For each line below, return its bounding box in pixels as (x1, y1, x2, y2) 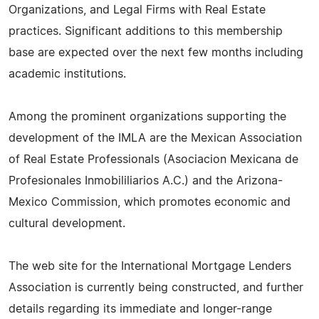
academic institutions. (9, 68, 126, 80)
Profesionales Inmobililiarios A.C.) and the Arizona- (9, 174, 283, 187)
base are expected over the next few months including (9, 46, 303, 58)
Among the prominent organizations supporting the (9, 110, 286, 122)
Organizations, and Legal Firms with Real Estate (9, 4, 266, 16)
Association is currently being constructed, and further (9, 281, 303, 293)
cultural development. (9, 217, 125, 229)
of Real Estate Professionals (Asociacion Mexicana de (9, 153, 298, 165)
